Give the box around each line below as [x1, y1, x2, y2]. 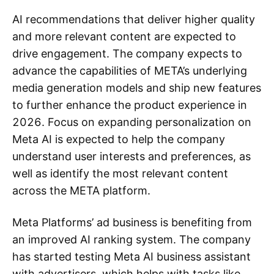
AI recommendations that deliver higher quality [12, 13, 255, 26]
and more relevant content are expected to [12, 30, 236, 43]
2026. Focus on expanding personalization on [12, 116, 251, 128]
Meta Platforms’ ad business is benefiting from [12, 216, 252, 229]
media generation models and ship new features [12, 81, 261, 94]
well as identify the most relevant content [12, 167, 228, 180]
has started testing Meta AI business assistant [12, 250, 251, 263]
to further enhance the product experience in [12, 98, 247, 111]
